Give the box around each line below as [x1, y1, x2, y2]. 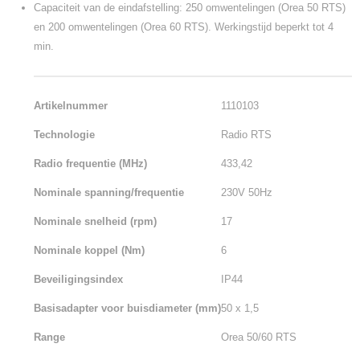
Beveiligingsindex [34, 273, 123, 285]
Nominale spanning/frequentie [34, 186, 184, 198]
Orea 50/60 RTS [221, 331, 297, 343]
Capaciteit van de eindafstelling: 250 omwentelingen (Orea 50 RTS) [34, 2, 346, 14]
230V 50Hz [221, 186, 272, 198]
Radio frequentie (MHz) [34, 157, 147, 170]
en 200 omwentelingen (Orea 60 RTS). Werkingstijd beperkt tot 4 [34, 21, 333, 33]
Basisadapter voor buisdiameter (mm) [34, 302, 221, 314]
